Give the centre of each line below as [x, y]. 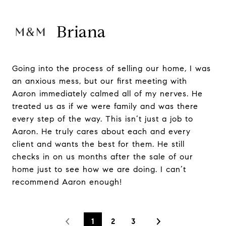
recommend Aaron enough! [67, 182]
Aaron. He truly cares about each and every [101, 131]
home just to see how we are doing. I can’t [99, 169]
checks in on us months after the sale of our [103, 157]
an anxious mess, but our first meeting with [100, 81]
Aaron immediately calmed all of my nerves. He [107, 94]
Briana [81, 32]
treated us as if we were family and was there [105, 106]
